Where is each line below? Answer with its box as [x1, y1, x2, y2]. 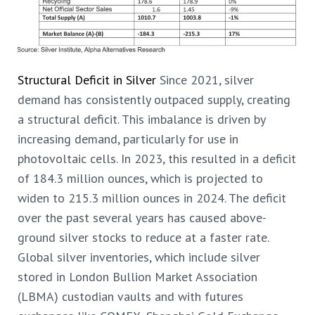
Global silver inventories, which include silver [18, 248, 260, 265]
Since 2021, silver [156, 71, 254, 88]
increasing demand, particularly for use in [18, 130, 238, 147]
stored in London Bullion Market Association [18, 268, 257, 285]
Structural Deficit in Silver [18, 71, 156, 88]
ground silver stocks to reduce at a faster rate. [18, 229, 269, 245]
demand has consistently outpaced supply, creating [18, 91, 290, 108]
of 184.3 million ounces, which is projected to [18, 169, 263, 186]
